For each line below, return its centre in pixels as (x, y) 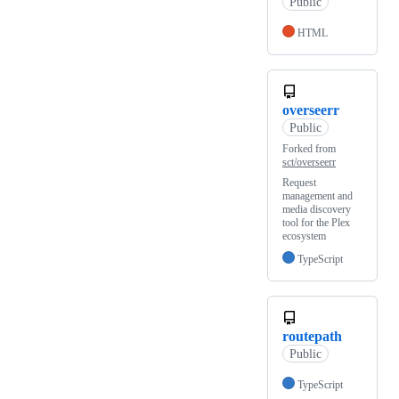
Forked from (309, 149)
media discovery (317, 210)
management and (318, 196)
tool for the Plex (316, 223)
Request (299, 183)
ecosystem (304, 236)
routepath (312, 337)
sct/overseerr (309, 163)
